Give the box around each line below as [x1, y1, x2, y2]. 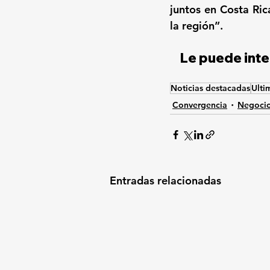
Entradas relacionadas [110, 174, 221, 188]
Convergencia [172, 99, 227, 110]
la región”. [170, 19, 223, 33]
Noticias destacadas [171, 83, 250, 94]
